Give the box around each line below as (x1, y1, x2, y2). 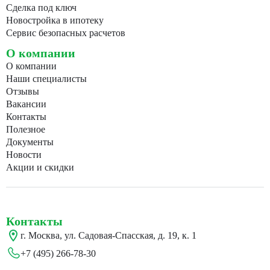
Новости (6, 149, 42, 160)
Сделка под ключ (6, 2, 77, 13)
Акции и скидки (6, 162, 74, 173)
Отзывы (6, 86, 39, 97)
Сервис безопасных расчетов (6, 28, 125, 39)
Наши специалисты (6, 74, 87, 84)
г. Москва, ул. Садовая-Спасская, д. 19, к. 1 (20, 230, 196, 241)
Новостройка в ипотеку (6, 15, 104, 26)
